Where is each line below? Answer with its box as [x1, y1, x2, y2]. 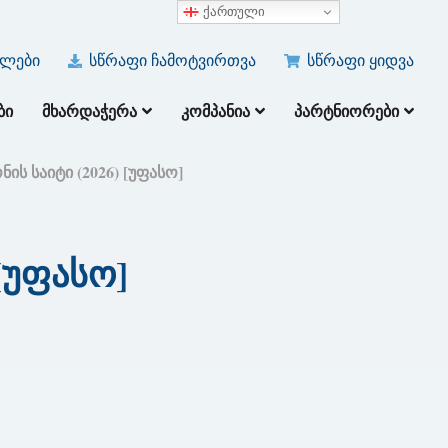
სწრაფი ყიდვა [303, 49, 415, 71]
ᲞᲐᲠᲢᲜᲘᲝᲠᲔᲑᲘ [294, 99, 400, 123]
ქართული [199, 3, 266, 19]
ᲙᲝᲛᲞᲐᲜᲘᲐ [181, 99, 251, 123]
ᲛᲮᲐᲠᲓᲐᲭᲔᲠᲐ [42, 99, 138, 123]
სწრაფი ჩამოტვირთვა [85, 49, 257, 71]
